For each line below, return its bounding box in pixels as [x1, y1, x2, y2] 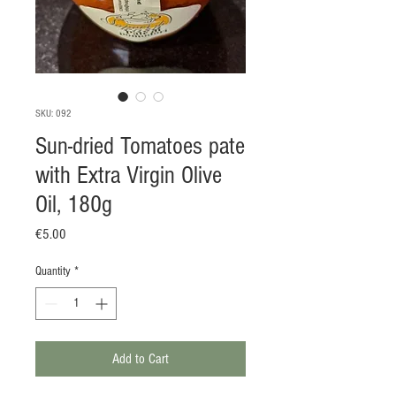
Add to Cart [112, 351, 169, 368]
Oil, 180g [35, 191, 112, 219]
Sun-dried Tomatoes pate [35, 133, 245, 161]
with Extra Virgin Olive [35, 162, 222, 190]
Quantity [35, 264, 71, 279]
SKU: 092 [35, 108, 72, 120]
